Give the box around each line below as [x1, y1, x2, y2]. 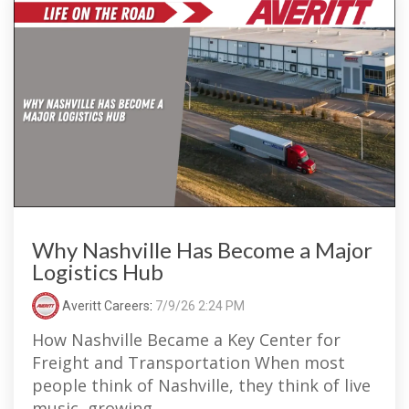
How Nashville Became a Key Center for [32, 328, 341, 351]
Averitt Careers [59, 298, 150, 313]
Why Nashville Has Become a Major [32, 236, 372, 263]
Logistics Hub [32, 257, 163, 285]
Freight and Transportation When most [32, 351, 345, 373]
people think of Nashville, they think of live [32, 373, 371, 396]
